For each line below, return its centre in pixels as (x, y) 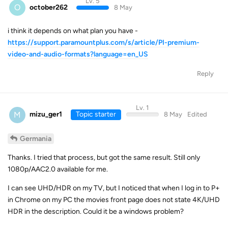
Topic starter (96, 114)
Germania (36, 138)
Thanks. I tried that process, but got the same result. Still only (104, 157)
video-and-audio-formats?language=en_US (78, 54)
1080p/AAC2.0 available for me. (58, 169)
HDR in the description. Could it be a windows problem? (96, 211)
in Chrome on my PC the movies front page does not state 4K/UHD (114, 199)
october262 (49, 7)
